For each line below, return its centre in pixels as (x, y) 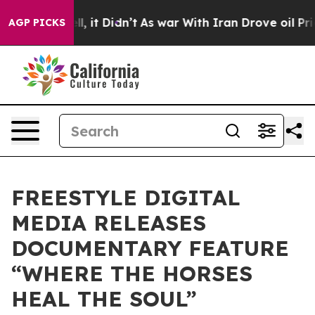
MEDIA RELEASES (109, 223)
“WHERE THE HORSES (132, 274)
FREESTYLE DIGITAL (126, 198)
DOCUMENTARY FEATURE (150, 248)
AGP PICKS (37, 22)
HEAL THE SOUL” (104, 299)
